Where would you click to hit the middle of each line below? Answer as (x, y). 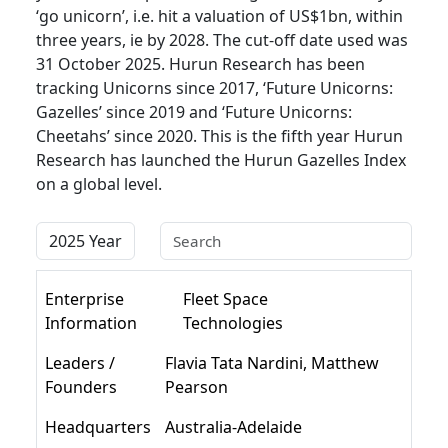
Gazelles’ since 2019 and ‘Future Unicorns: (194, 112)
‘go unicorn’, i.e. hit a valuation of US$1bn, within (219, 16)
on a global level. (99, 184)
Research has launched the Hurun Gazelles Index (221, 160)
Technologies (233, 323)
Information (91, 323)
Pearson (197, 387)
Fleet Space (226, 299)
